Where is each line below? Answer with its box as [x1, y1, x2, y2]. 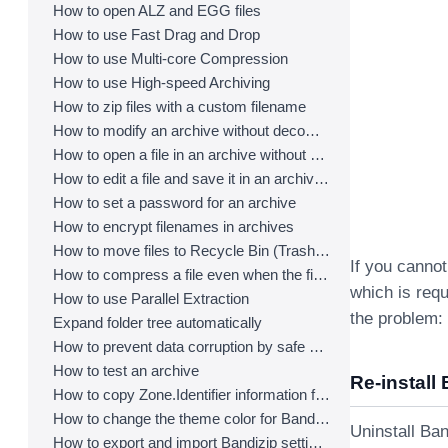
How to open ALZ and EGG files [53, 2, 261, 19]
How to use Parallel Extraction [53, 290, 249, 307]
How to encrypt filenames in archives [53, 218, 294, 235]
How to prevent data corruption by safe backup [309, 338, 324, 355]
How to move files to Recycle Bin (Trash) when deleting [315, 242, 330, 259]
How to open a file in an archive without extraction [310, 146, 325, 163]
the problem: [350, 309, 443, 328]
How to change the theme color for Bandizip [315, 410, 330, 427]
